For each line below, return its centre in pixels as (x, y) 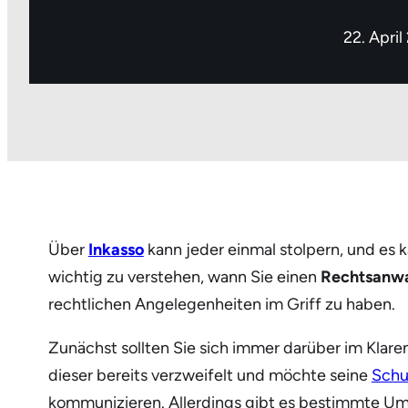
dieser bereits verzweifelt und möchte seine (209, 376)
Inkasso (116, 250)
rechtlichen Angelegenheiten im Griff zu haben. (221, 305)
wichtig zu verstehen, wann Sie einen (184, 277)
